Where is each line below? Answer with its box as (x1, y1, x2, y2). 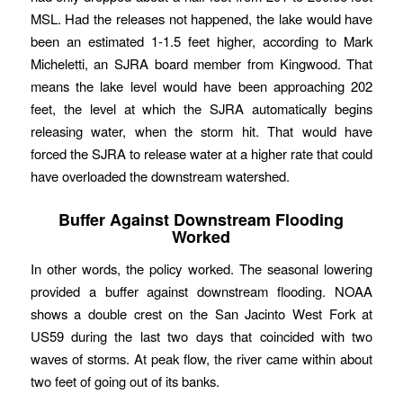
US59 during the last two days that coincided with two (30, 326, 373, 345)
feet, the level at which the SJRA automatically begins (30, 98, 373, 118)
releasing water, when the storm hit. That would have (30, 121, 373, 140)
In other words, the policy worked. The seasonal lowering (30, 258, 373, 278)
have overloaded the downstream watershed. (30, 166, 290, 185)
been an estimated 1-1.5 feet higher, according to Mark (30, 31, 373, 50)
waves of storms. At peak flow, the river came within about (30, 348, 373, 368)
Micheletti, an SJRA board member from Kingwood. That (30, 53, 373, 73)
